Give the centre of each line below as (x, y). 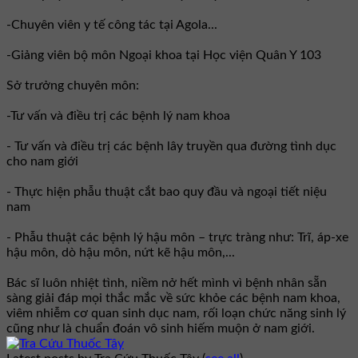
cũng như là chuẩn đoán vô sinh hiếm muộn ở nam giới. (161, 328)
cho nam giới (42, 161)
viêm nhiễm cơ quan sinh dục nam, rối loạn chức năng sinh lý (176, 313)
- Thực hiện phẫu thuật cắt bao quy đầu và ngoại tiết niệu (167, 191)
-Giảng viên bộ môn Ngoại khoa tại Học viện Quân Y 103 (164, 55)
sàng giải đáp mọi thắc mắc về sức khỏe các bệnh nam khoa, (173, 298)
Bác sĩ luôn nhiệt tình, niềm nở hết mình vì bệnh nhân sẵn (167, 282)
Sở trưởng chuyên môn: (73, 85)
